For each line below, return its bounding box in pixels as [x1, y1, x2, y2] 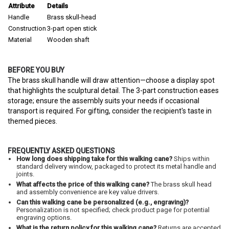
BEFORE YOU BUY [8, 66, 64, 74]
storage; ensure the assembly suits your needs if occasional [8, 97, 199, 105]
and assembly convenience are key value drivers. [16, 188, 159, 196]
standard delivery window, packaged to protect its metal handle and [16, 163, 216, 170]
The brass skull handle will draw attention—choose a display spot [8, 76, 215, 84]
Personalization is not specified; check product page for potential [16, 206, 210, 214]
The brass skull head [149, 180, 212, 188]
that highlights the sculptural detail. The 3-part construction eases [8, 86, 219, 95]
